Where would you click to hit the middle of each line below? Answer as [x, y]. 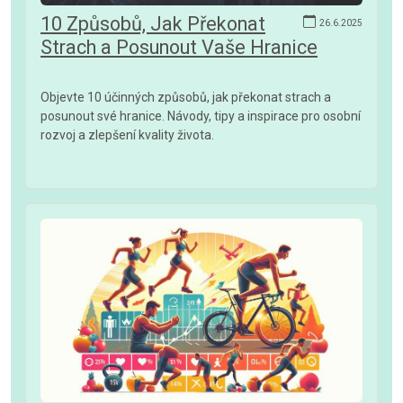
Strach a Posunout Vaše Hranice [179, 47]
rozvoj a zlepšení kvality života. [127, 134]
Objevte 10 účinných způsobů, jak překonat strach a [186, 97]
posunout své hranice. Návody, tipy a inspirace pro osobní [201, 116]
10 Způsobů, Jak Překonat [153, 23]
